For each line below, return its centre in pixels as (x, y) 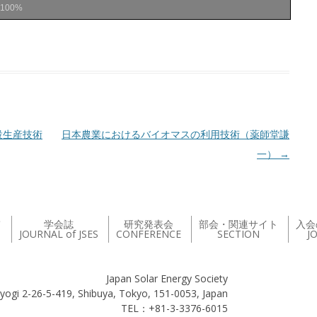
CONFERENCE (149, 234)
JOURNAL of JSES (59, 234)
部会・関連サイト (238, 224)
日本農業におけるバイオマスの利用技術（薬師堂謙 (175, 134)
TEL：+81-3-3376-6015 (174, 308)
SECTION (238, 234)
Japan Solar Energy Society (167, 278)
